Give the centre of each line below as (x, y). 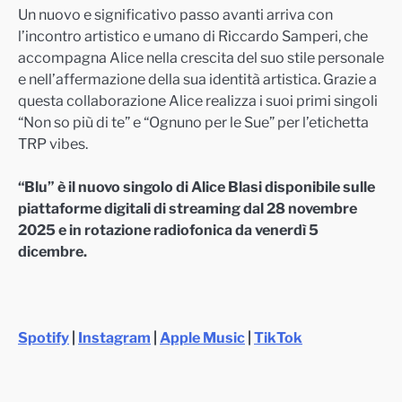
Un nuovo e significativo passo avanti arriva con (175, 15)
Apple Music (202, 338)
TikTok (278, 338)
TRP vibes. (53, 144)
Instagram (114, 338)
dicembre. (52, 252)
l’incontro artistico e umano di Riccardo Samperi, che (193, 36)
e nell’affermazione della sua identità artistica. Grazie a (197, 79)
